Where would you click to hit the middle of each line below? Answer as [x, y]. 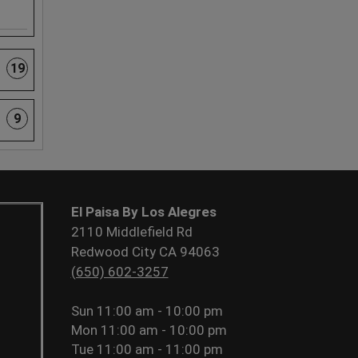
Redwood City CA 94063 [145, 251]
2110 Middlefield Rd [131, 231]
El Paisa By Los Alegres [143, 211]
